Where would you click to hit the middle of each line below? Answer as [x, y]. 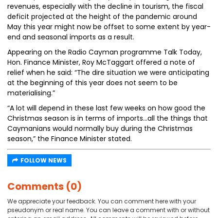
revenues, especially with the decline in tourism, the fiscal [105, 6]
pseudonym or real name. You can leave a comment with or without [109, 210]
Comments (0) [45, 186]
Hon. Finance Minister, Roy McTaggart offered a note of [101, 62]
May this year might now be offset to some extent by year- [109, 27]
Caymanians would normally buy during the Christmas [100, 128]
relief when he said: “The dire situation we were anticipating [108, 73]
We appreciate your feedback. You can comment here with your [102, 201]
